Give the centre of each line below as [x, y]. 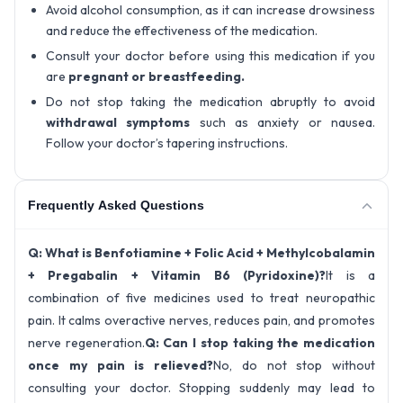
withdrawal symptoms [118, 123]
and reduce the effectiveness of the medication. [182, 31]
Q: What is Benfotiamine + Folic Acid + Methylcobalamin [201, 253]
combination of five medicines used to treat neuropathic [201, 298]
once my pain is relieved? [121, 366]
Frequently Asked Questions [116, 205]
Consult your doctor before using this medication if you [210, 56]
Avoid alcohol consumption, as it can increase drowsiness [210, 10]
